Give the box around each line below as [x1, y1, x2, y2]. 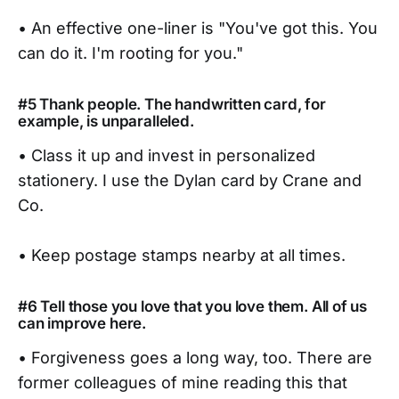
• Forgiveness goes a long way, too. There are [18, 348, 372, 368]
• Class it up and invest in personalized [18, 146, 315, 166]
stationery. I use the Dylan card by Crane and [18, 171, 362, 191]
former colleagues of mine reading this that [18, 373, 347, 393]
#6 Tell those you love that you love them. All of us [18, 297, 368, 316]
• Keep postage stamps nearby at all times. [18, 246, 346, 265]
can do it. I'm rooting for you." [18, 44, 243, 63]
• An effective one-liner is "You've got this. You [18, 19, 378, 38]
